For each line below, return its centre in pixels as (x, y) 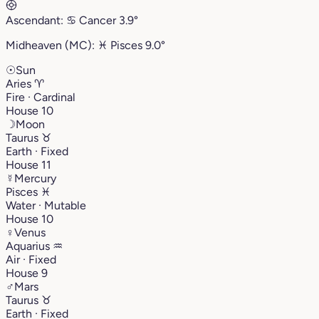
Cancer (98, 20)
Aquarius (29, 246)
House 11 (28, 164)
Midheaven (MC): (52, 45)
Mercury (35, 178)
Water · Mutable (46, 205)
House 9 (27, 273)
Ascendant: (36, 20)
